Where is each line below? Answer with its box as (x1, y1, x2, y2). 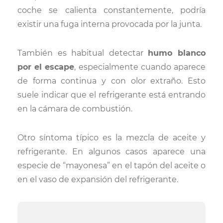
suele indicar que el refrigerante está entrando (17, 90, 206, 100)
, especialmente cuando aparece (74, 62, 206, 72)
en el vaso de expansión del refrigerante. (17, 175, 178, 184)
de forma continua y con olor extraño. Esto (17, 76, 206, 86)
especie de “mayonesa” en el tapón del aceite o (17, 161, 206, 170)
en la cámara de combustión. (17, 104, 132, 113)
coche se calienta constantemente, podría (17, 5, 206, 15)
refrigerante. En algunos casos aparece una (17, 147, 206, 156)
